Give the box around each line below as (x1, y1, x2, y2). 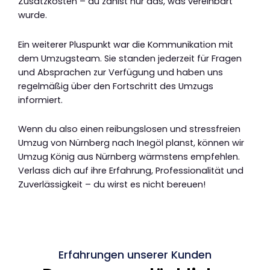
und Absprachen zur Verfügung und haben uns (18, 66, 223, 78)
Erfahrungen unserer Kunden (58, 246, 212, 262)
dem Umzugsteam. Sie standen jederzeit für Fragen (18, 52, 242, 64)
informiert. (18, 93, 63, 106)
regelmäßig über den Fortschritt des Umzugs (18, 80, 213, 92)
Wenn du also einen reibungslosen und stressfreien (18, 123, 240, 136)
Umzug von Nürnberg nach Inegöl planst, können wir (18, 137, 244, 149)
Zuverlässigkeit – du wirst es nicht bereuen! (18, 178, 206, 191)
